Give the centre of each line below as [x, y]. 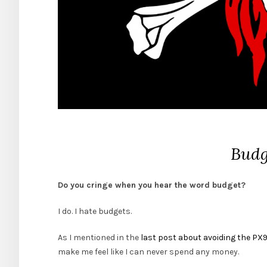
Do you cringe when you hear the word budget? [152, 185]
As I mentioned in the [99, 238]
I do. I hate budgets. [95, 212]
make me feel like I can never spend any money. [148, 252]
